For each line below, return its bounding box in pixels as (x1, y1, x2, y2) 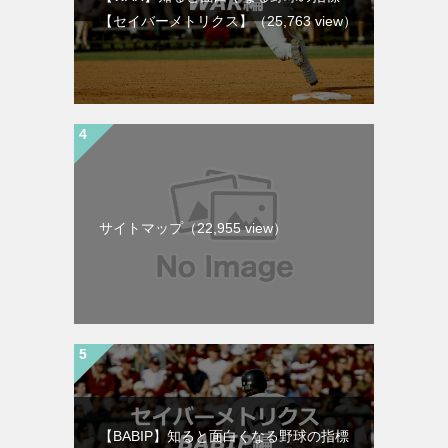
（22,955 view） (183, 219, 287, 236)
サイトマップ (99, 219, 183, 236)
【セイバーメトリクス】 (99, 12, 253, 29)
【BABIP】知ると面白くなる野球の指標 (99, 427, 349, 444)
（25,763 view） (253, 12, 357, 29)
